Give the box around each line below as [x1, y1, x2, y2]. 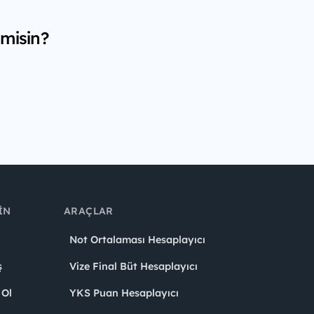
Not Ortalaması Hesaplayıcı [69, 233, 205, 247]
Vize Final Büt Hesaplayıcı [69, 260, 198, 273]
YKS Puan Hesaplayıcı [69, 287, 179, 300]
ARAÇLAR [64, 205, 114, 218]
